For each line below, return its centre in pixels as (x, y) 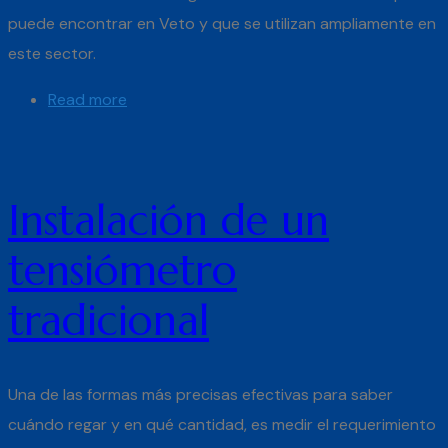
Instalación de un (168, 220)
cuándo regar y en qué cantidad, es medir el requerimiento (222, 425)
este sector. (52, 53)
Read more (87, 99)
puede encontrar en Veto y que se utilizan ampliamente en (222, 23)
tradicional (108, 320)
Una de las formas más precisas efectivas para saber (200, 395)
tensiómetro (122, 270)
